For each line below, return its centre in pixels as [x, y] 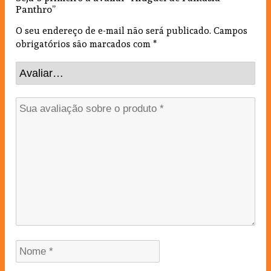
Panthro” [36, 9]
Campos [229, 31]
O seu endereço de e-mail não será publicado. [113, 31]
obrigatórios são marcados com [84, 44]
